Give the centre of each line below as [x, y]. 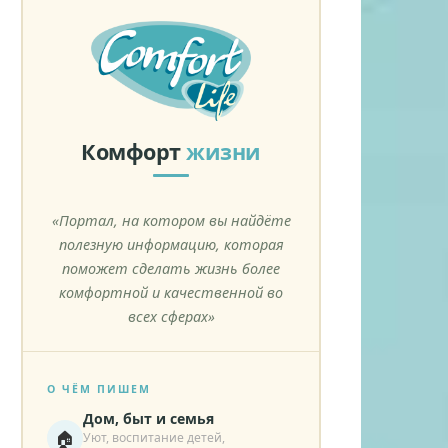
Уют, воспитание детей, [153, 437]
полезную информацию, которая [171, 244]
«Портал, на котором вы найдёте [171, 220]
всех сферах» [171, 316]
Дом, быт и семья [148, 418]
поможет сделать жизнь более [171, 268]
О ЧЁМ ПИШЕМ [98, 388]
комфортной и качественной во [171, 292]
